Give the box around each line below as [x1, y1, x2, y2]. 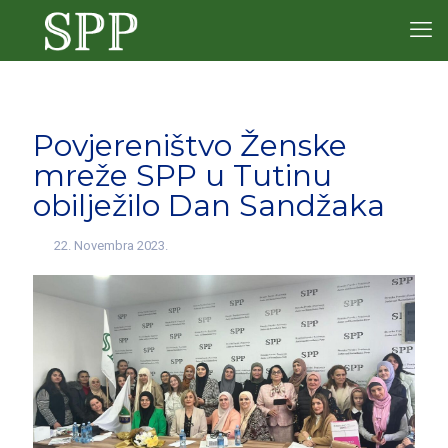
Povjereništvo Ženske [33, 127, 347, 164]
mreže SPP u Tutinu [33, 157, 332, 194]
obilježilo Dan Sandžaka [33, 187, 385, 224]
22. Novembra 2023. [54, 238, 169, 253]
